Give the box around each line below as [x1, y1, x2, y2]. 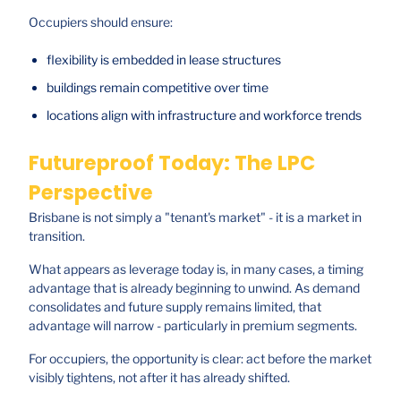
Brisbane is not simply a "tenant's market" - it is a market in [29, 209, 362, 225]
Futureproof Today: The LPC [29, 148, 315, 177]
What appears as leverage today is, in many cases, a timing [29, 260, 363, 277]
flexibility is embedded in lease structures [47, 51, 281, 67]
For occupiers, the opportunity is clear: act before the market [29, 350, 371, 366]
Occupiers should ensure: [29, 13, 173, 30]
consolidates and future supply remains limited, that [29, 298, 321, 314]
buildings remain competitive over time [47, 79, 269, 95]
